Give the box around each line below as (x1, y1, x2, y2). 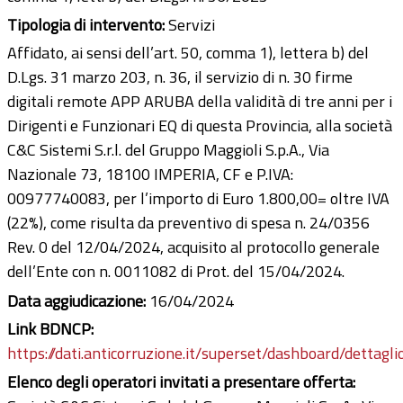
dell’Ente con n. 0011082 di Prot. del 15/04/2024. (7, 258, 345, 283)
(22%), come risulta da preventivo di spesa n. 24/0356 (7, 210, 370, 235)
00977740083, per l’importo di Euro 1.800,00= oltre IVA (7, 185, 390, 210)
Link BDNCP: (7, 317, 97, 342)
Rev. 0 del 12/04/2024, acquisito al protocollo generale (7, 234, 380, 259)
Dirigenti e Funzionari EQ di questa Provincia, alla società (7, 112, 392, 138)
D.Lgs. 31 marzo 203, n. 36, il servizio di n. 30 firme (7, 64, 353, 89)
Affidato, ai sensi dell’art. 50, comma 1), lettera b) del (7, 40, 369, 65)
